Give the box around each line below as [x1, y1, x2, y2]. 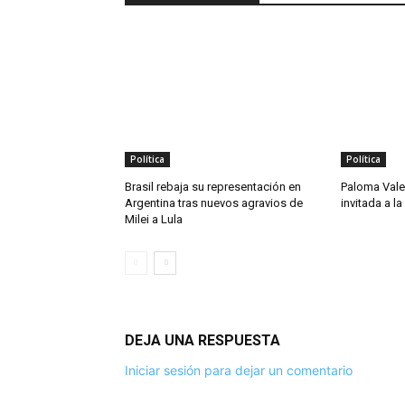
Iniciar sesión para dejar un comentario [125, 362, 353, 378]
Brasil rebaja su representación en [125, 179, 301, 193]
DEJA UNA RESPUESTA [125, 331, 280, 349]
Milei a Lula [125, 212, 183, 226]
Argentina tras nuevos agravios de [125, 195, 303, 210]
